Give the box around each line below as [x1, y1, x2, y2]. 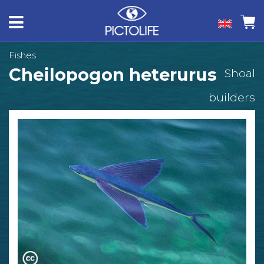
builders [209, 90, 255, 104]
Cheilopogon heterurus [9, 64, 217, 85]
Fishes [9, 49, 36, 61]
